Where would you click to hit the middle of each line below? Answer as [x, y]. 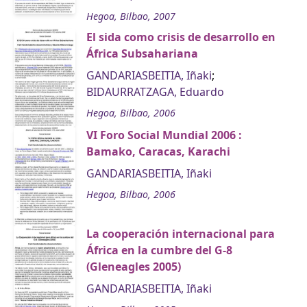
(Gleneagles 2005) [134, 267]
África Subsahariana [142, 54]
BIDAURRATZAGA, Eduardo [155, 92]
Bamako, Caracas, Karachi [158, 151]
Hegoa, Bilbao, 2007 [131, 16]
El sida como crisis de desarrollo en [181, 37]
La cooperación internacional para [181, 234]
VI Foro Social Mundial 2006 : [164, 135]
